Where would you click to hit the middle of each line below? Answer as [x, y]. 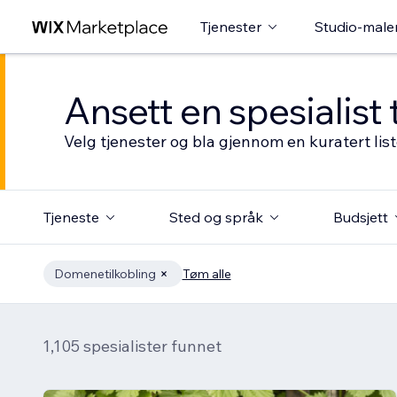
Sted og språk [216, 217]
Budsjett [360, 217]
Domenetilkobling [105, 274]
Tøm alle [206, 274]
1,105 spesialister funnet [132, 346]
